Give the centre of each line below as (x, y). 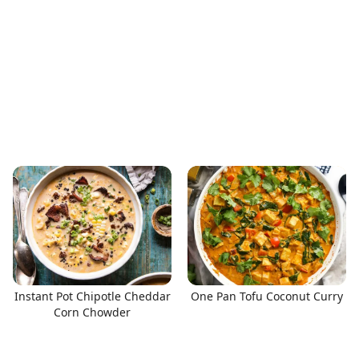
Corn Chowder (92, 312)
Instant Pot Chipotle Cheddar (92, 296)
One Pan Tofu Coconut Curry (267, 296)
